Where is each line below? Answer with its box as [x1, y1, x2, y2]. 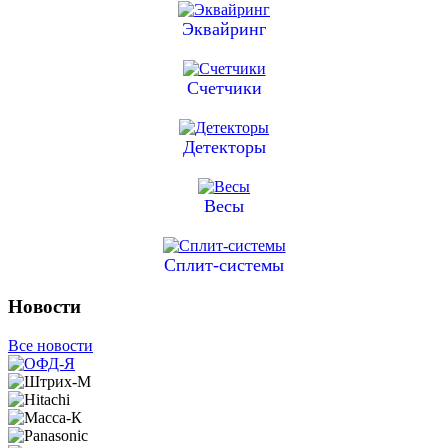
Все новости [8, 336, 93, 354]
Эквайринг [182, 19, 266, 40]
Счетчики [186, 78, 262, 99]
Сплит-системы [164, 255, 284, 276]
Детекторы [182, 137, 266, 158]
